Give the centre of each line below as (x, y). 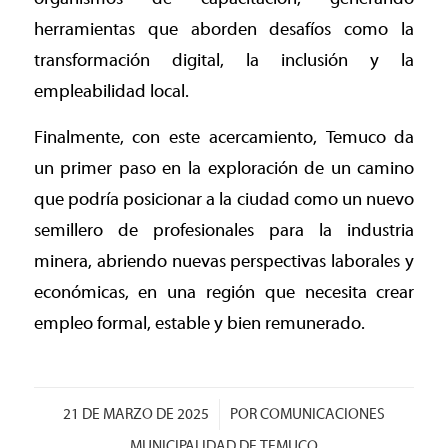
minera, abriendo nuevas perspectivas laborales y (224, 262)
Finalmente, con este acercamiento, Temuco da (224, 138)
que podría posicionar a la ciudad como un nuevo (224, 200)
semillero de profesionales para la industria (224, 231)
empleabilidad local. (111, 91)
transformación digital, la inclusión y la (224, 60)
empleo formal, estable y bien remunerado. (199, 324)
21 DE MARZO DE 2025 (135, 414)
